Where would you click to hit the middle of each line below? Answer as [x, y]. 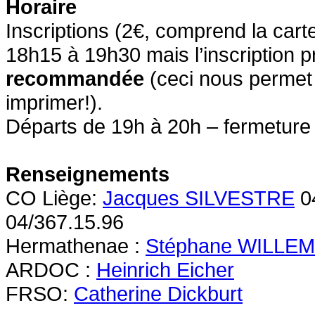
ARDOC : [51, 270]
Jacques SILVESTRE [199, 198]
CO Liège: [54, 198]
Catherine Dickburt [158, 294]
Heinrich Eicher [165, 270]
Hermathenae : [76, 246]
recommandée [75, 79]
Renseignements [88, 174]
